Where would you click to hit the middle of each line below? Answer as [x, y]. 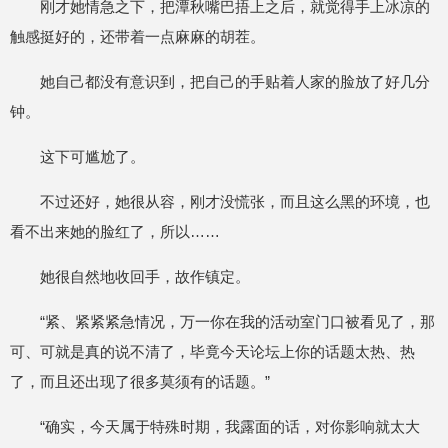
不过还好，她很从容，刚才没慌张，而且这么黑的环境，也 [235, 201]
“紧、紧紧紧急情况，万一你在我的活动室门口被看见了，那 [237, 321]
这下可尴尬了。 [92, 156]
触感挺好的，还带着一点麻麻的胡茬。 [137, 36]
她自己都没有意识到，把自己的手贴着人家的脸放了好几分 [235, 81]
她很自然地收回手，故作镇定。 [145, 276]
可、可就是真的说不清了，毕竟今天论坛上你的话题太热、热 [212, 351]
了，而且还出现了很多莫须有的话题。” [140, 381]
